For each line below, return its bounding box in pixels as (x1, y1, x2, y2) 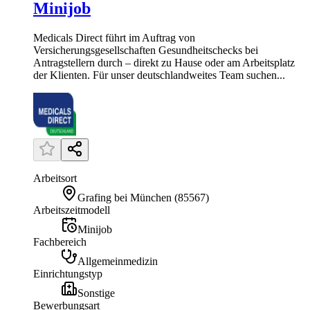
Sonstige (77, 286, 115, 299)
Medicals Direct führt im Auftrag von (33, 31, 195, 44)
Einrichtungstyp (33, 267, 102, 280)
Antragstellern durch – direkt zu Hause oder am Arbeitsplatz (33, 56, 295, 69)
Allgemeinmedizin (77, 255, 158, 267)
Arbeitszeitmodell (33, 203, 110, 216)
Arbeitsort (33, 172, 77, 184)
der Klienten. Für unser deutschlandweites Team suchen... (33, 69, 285, 81)
